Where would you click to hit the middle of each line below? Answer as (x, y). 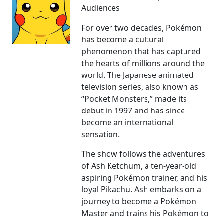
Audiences (101, 8)
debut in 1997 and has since (133, 111)
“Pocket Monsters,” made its (134, 99)
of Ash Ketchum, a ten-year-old (139, 166)
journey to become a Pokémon (139, 202)
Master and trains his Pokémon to (145, 213)
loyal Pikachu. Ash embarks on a (142, 190)
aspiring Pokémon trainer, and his (145, 178)
